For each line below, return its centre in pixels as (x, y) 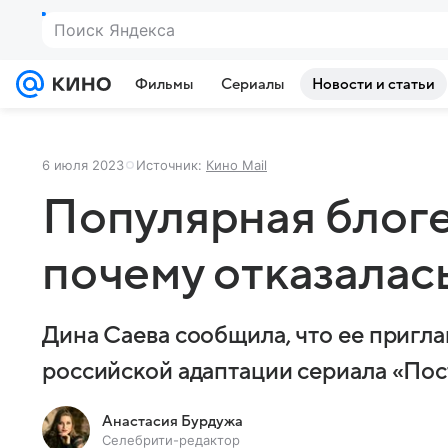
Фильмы (164, 84)
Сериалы (252, 84)
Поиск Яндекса (114, 30)
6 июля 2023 (83, 165)
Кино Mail (236, 165)
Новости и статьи (373, 84)
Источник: (171, 165)
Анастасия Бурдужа (172, 421)
